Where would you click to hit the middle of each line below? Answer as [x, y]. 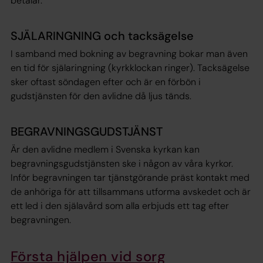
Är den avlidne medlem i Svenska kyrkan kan [105, 149]
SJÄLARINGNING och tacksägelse [102, 36]
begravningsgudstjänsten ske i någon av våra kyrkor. [122, 163]
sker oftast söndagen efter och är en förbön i [106, 82]
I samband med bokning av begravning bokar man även [129, 53]
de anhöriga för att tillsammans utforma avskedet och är [131, 191]
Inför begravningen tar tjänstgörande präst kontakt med [130, 177]
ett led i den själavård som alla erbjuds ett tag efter [120, 205]
